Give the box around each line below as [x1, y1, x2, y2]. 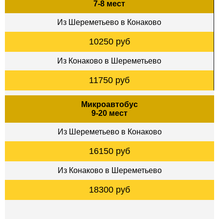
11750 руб [89, 75, 130, 85]
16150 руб [89, 146, 130, 156]
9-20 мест [91, 109, 128, 117]
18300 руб [89, 184, 130, 195]
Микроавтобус [81, 100, 138, 109]
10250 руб [88, 36, 130, 46]
